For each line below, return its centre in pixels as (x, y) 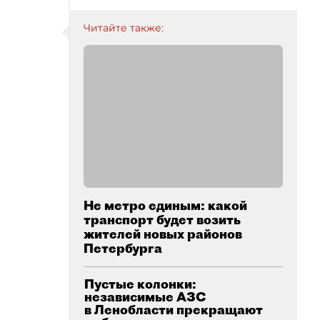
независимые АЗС (145, 297)
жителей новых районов (163, 234)
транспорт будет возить (162, 220)
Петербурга (123, 248)
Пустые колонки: (140, 284)
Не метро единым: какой (165, 205)
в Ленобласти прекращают (174, 310)
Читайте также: (124, 28)
